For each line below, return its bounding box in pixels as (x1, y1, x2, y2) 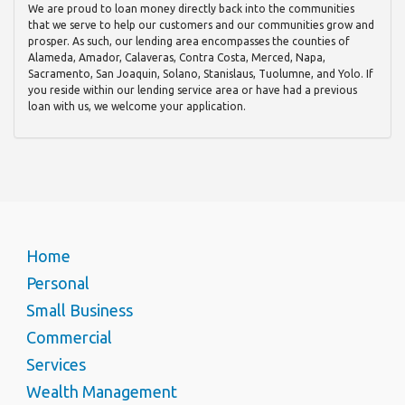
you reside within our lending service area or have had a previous (28, 84, 357, 97)
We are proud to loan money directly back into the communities (28, 3, 354, 15)
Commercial (26, 328, 112, 347)
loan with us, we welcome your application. (28, 100, 246, 113)
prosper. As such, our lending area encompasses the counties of (28, 35, 350, 48)
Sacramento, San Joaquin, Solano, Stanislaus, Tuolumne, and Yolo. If (28, 68, 373, 80)
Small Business (26, 301, 133, 320)
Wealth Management (26, 382, 177, 401)
